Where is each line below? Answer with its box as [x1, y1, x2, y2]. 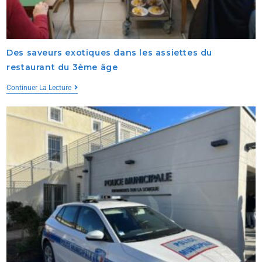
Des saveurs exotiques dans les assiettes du [6, 47, 213, 58]
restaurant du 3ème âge [6, 62, 118, 73]
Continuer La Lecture [6, 84, 72, 92]
